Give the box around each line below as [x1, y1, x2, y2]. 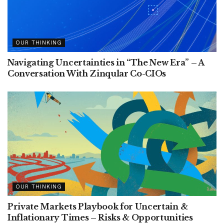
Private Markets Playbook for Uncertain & [7, 201, 188, 211]
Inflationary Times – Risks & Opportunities [7, 212, 193, 222]
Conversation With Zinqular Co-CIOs [7, 68, 166, 78]
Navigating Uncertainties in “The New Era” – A [7, 57, 204, 67]
